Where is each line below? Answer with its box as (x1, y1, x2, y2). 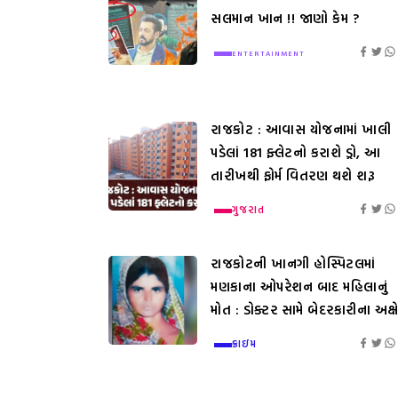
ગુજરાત (232, 201, 265, 217)
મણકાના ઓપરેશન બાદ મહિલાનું (211, 275, 387, 297)
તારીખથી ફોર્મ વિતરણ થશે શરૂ (211, 164, 375, 186)
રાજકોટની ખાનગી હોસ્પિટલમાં (211, 252, 376, 274)
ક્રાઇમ (232, 335, 257, 351)
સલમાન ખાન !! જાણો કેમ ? (211, 7, 359, 28)
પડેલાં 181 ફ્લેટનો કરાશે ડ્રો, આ (211, 141, 381, 163)
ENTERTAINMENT (232, 47, 305, 59)
